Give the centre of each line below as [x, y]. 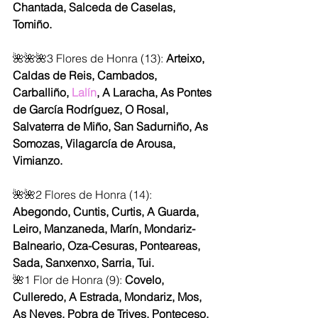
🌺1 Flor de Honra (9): [69, 280]
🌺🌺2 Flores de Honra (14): [84, 195]
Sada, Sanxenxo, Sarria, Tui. [83, 263]
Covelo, [146, 280]
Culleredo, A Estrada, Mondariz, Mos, [109, 297]
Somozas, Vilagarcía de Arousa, [95, 144]
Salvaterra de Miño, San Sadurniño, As [112, 127]
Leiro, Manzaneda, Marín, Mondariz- [104, 229]
